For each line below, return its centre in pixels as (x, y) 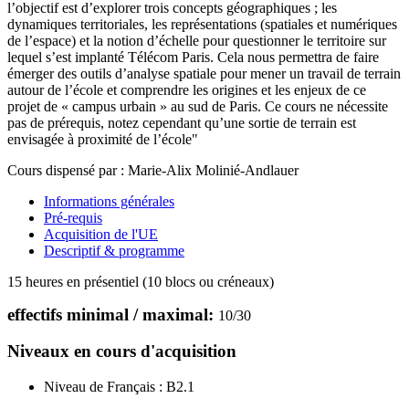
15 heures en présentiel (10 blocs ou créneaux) (141, 281)
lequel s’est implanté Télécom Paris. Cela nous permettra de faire (193, 57)
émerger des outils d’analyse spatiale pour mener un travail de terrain (204, 73)
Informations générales (109, 201)
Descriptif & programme (114, 250)
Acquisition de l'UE (101, 234)
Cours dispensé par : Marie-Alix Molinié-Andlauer (153, 170)
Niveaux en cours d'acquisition (122, 351)
